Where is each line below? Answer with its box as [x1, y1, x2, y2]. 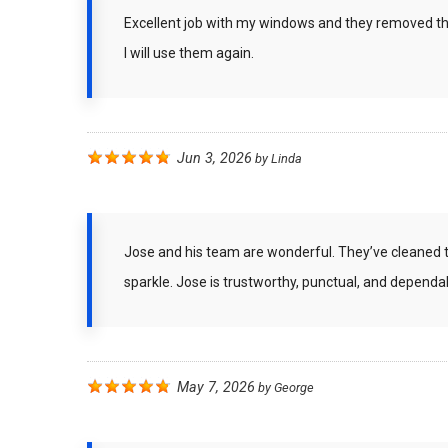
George [274, 380, 314, 395]
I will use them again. [124, 45, 254, 61]
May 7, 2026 [177, 379, 255, 396]
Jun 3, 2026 [177, 150, 252, 167]
